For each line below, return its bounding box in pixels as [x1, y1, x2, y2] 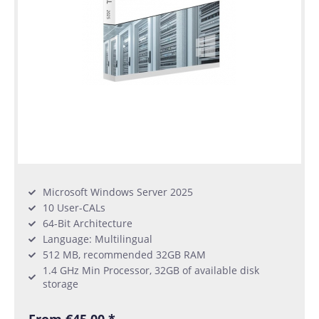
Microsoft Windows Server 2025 [43, 185, 193, 199]
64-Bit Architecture [43, 216, 132, 231]
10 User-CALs [43, 201, 105, 215]
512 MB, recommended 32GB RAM [43, 248, 206, 262]
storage [43, 277, 78, 291]
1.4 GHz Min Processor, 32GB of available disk [43, 263, 259, 278]
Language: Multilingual [43, 232, 152, 246]
